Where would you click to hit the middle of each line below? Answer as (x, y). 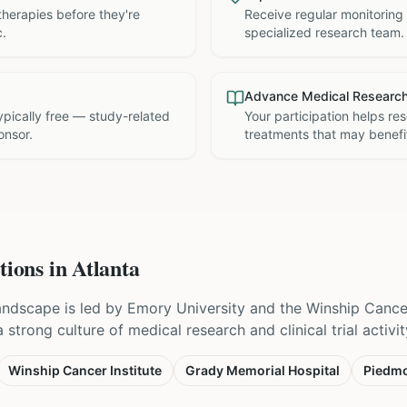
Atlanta (106, 268)
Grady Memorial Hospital (263, 370)
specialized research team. (324, 32)
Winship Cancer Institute (85, 370)
